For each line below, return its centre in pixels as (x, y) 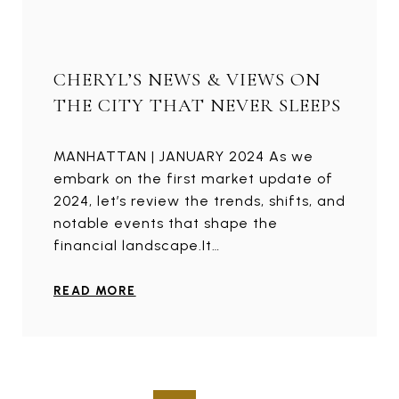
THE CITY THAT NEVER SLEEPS (197, 105)
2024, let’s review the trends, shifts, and (199, 200)
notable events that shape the (166, 223)
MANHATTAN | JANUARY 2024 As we (183, 156)
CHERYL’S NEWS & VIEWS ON (187, 79)
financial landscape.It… (137, 245)
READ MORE (95, 290)
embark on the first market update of (193, 178)
